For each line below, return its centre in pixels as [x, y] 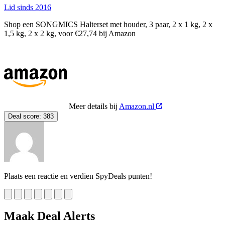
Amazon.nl [138, 106]
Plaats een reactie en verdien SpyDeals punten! [78, 176]
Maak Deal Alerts [49, 216]
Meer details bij [94, 106]
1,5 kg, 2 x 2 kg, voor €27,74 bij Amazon [70, 33]
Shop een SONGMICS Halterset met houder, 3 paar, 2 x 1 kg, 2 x [108, 24]
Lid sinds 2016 [28, 7]
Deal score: [25, 116]
